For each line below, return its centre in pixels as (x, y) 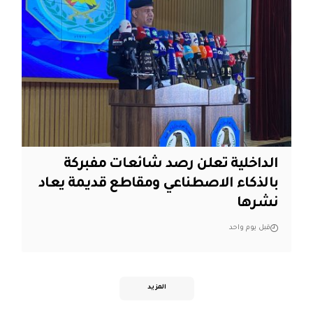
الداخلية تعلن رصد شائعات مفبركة (171, 165)
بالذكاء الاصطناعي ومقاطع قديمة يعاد (159, 185)
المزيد (156, 288)
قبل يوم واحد (250, 228)
